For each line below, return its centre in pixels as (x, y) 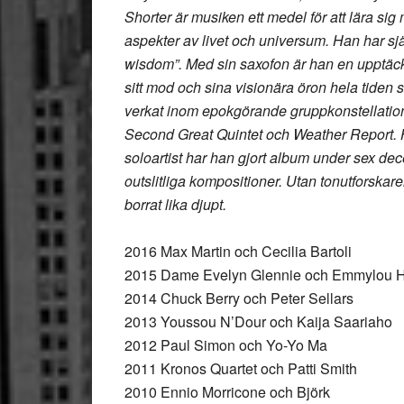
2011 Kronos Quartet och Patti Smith (241, 368)
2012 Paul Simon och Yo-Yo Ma (226, 345)
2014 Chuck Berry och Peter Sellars (239, 298)
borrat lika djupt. (175, 204)
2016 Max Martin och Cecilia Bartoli (238, 251)
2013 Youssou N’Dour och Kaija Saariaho (258, 321)
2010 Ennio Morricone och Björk (227, 392)
